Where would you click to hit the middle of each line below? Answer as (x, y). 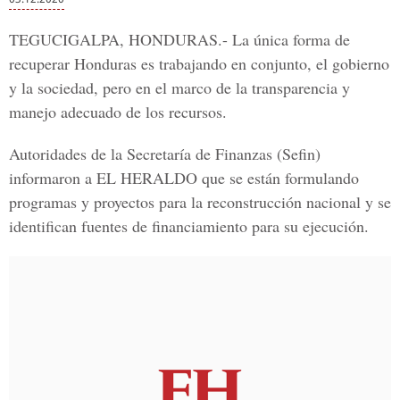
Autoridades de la (68, 154)
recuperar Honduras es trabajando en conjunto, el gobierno (199, 63)
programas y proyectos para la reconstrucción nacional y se (200, 202)
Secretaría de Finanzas (200, 154)
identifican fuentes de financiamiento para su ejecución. (189, 226)
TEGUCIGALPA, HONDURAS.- (121, 39)
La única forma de (291, 39)
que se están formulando (278, 178)
